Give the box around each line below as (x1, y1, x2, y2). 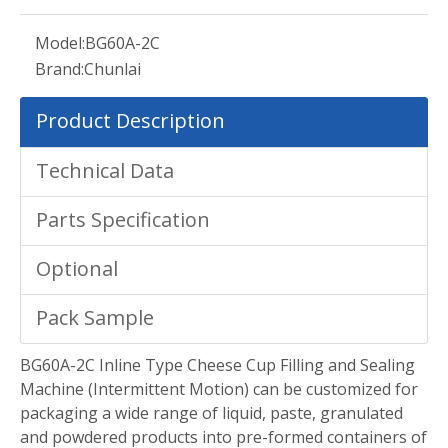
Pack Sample (36, 304, 154, 332)
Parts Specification (36, 206, 210, 234)
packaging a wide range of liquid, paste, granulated (20, 402, 403, 425)
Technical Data (36, 157, 174, 185)
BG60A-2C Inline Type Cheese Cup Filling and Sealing (20, 354, 415, 377)
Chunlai (84, 58, 141, 81)
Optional (36, 255, 118, 283)
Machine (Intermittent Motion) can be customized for (20, 378, 418, 401)
